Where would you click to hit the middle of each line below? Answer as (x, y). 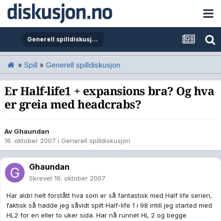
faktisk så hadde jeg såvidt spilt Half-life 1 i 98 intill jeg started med (109, 205)
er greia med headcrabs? (73, 105)
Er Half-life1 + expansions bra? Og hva (110, 92)
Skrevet (42, 178)
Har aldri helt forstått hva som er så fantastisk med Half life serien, (109, 196)
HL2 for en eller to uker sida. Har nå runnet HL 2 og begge (96, 215)
